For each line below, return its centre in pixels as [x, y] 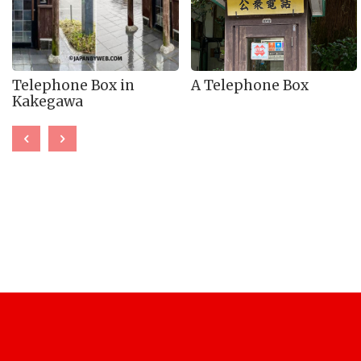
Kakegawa [48, 101]
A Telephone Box [249, 85]
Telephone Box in [73, 85]
